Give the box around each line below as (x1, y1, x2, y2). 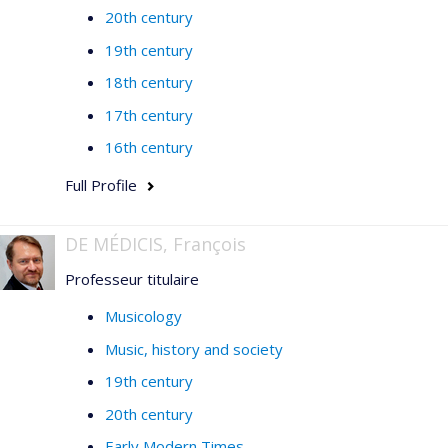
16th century (105, 137, 193, 157)
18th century (105, 72, 193, 92)
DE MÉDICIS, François (65, 232, 246, 256)
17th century (105, 104, 193, 125)
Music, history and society (105, 338, 283, 359)
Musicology (105, 306, 182, 326)
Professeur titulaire (65, 268, 199, 289)
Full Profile (65, 174, 137, 195)
